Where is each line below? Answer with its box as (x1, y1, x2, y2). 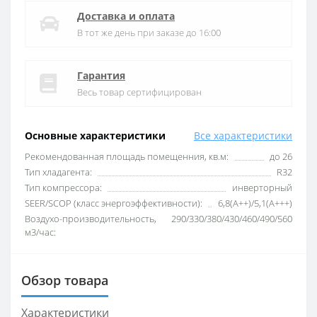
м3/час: (25, 226, 56, 239)
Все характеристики (194, 129, 292, 143)
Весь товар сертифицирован (77, 86, 202, 99)
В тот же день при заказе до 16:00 (77, 26, 221, 40)
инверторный (232, 181, 292, 195)
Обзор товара (21, 272, 108, 289)
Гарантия (77, 69, 125, 83)
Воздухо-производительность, (25, 212, 156, 226)
